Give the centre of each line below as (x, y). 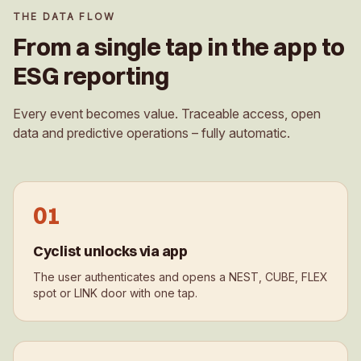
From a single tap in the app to (179, 47)
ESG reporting (91, 76)
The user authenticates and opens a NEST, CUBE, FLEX (180, 276)
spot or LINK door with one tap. (115, 293)
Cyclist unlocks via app (110, 251)
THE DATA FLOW (64, 16)
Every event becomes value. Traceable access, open (167, 113)
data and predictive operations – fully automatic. (151, 133)
